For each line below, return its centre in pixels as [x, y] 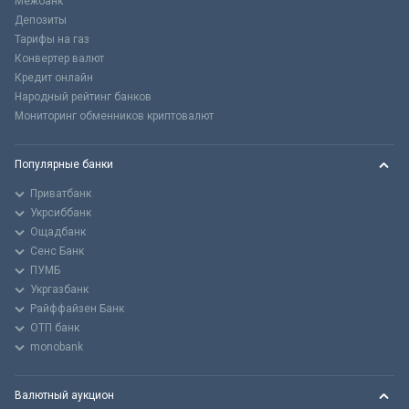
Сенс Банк [57, 252]
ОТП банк [55, 328]
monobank [57, 347]
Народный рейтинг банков [83, 97]
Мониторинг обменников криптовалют [114, 116]
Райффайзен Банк [77, 309]
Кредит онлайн [54, 78]
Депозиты [41, 21]
